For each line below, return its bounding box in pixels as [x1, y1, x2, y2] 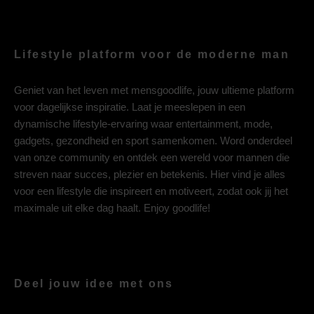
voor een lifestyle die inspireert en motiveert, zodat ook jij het [14, 185, 288, 198]
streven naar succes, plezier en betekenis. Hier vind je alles [14, 168, 285, 181]
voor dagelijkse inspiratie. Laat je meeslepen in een [14, 101, 245, 114]
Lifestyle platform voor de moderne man [14, 48, 290, 61]
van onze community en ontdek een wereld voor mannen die [14, 151, 289, 164]
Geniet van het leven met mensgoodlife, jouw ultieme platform [14, 84, 294, 97]
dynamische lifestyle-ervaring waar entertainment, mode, [14, 118, 273, 130]
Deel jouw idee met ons [14, 278, 174, 290]
